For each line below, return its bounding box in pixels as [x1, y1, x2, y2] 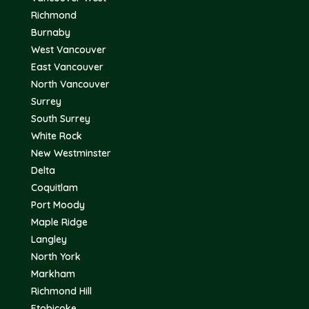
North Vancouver [31, 77, 110, 90]
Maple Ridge [31, 215, 88, 228]
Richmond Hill [31, 284, 92, 297]
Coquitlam [31, 181, 78, 194]
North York [31, 250, 81, 263]
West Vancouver [31, 43, 106, 56]
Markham [31, 267, 75, 280]
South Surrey [31, 112, 90, 125]
